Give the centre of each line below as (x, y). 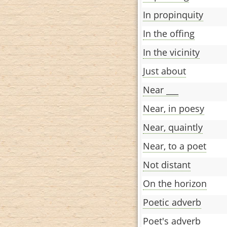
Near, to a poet (175, 146)
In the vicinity (171, 52)
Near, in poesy (174, 108)
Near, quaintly (173, 127)
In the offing (169, 33)
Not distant (167, 164)
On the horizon (175, 183)
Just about (164, 71)
